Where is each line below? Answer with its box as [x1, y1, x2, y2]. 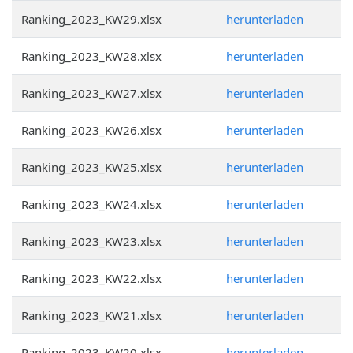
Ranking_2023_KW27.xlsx [21, 85, 162, 101]
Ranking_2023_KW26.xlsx [21, 122, 162, 138]
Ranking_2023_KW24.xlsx [21, 196, 162, 212]
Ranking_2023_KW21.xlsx [21, 307, 162, 323]
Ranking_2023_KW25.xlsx [21, 159, 162, 175]
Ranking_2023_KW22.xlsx [21, 270, 162, 286]
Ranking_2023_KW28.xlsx [21, 48, 162, 64]
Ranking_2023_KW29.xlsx [21, 11, 162, 27]
